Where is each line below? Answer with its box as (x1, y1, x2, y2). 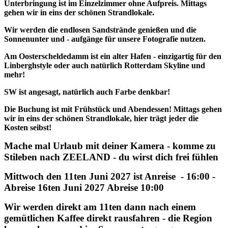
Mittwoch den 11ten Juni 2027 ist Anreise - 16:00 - (4, 170, 218, 182)
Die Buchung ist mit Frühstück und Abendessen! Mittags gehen (4, 104, 222, 113)
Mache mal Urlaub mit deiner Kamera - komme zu (4, 140, 216, 151)
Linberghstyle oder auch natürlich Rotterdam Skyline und (4, 61, 205, 70)
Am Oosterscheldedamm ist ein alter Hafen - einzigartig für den (4, 51, 221, 61)
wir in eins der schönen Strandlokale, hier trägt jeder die (4, 113, 198, 123)
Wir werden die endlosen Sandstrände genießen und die (4, 25, 196, 34)
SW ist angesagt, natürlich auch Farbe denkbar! (4, 87, 170, 96)
